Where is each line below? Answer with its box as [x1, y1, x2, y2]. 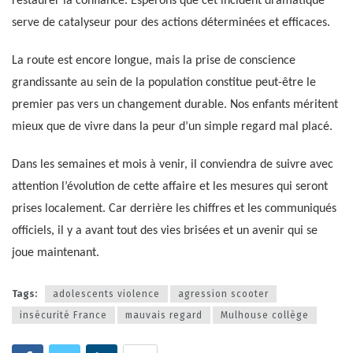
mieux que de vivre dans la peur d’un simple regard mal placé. [12, 121, 333, 134]
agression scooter [178, 288, 269, 299]
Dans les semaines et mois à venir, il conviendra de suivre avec [12, 158, 333, 172]
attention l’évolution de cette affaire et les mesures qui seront [12, 180, 328, 194]
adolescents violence [53, 288, 160, 299]
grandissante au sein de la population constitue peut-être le [12, 76, 316, 90]
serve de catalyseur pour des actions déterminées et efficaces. [12, 17, 330, 30]
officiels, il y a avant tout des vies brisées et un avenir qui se [12, 225, 318, 238]
